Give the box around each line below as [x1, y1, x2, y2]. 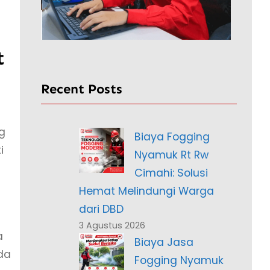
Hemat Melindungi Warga [78, 184, 214, 199]
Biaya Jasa [134, 235, 194, 250]
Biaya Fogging [134, 130, 210, 145]
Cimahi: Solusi [134, 166, 209, 181]
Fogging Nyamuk [134, 253, 224, 268]
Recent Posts [40, 81, 122, 98]
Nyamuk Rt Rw [134, 148, 209, 163]
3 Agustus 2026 [78, 219, 145, 232]
